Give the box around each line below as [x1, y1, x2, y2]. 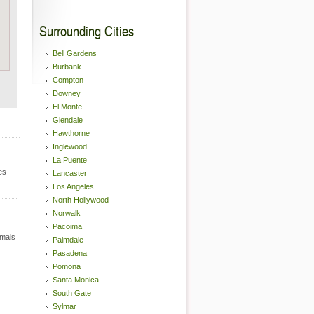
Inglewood [53, 142, 87, 151]
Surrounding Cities [39, 21, 134, 41]
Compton [53, 76, 83, 84]
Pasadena [53, 249, 87, 257]
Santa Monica [53, 275, 99, 284]
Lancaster [53, 169, 87, 177]
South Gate [53, 289, 91, 297]
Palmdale [53, 235, 83, 244]
